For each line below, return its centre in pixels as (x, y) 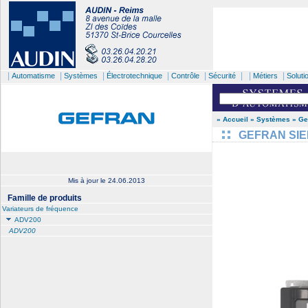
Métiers (265, 76)
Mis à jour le (88, 180)
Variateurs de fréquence (40, 209)
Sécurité (222, 76)
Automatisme (33, 76)
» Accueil (232, 119)
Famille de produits (45, 198)
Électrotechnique (134, 76)
